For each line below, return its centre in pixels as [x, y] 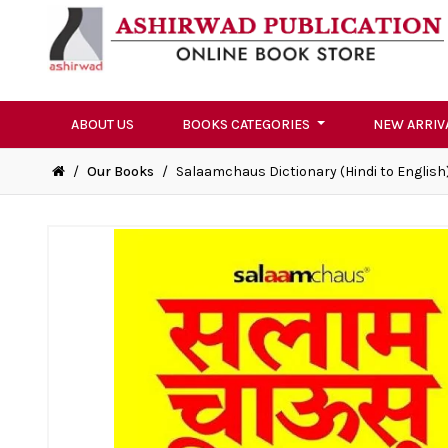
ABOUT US [102, 125]
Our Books [120, 172]
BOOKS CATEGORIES [247, 125]
